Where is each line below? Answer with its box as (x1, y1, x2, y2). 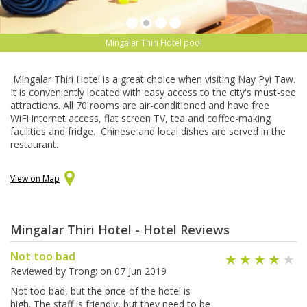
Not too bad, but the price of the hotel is (10, 284, 191, 298)
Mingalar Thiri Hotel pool (105, 37, 202, 49)
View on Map (10, 173, 60, 185)
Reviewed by (10, 265, 69, 278)
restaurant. (10, 138, 58, 151)
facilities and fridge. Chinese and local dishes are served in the (10, 125, 286, 138)
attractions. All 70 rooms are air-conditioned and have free (10, 99, 269, 112)
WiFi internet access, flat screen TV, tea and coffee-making (10, 112, 271, 125)
